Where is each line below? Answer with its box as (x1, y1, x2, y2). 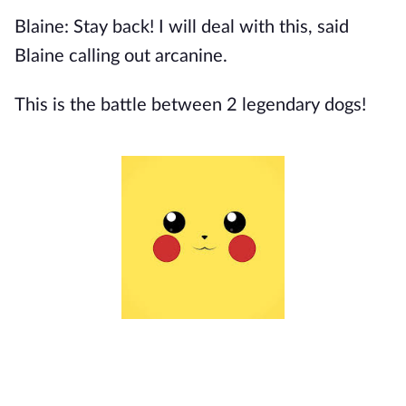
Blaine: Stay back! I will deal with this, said (14, 18, 349, 36)
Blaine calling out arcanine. (14, 47, 227, 65)
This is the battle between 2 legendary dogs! (14, 96, 366, 114)
